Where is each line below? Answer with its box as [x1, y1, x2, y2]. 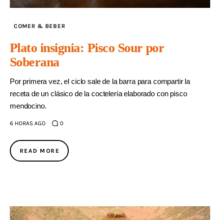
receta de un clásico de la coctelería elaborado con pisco [10, 89, 187, 98]
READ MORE [20, 147, 59, 155]
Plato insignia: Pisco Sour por [10, 41, 165, 55]
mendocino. [10, 102, 47, 110]
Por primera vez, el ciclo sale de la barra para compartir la [10, 77, 191, 86]
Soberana [10, 55, 59, 70]
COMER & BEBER [14, 23, 66, 30]
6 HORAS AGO [10, 120, 46, 127]
